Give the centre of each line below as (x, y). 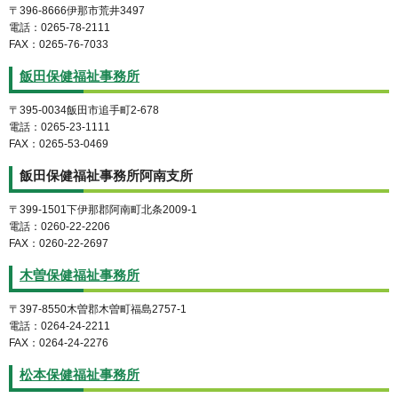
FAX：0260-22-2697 (59, 244)
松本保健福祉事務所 (80, 374)
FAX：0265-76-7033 (59, 45)
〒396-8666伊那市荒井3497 (77, 11)
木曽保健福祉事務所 (80, 275)
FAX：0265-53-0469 (59, 144)
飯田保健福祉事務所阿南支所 (106, 176)
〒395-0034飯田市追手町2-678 (84, 111)
